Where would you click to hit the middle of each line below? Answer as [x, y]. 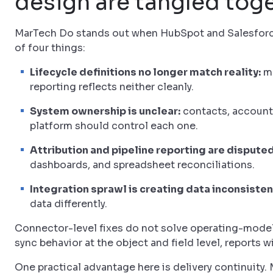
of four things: [50, 48]
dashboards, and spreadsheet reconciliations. [142, 165]
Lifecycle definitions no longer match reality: [145, 72]
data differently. [69, 204]
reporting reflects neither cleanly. [112, 87]
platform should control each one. [114, 126]
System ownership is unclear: [105, 111]
